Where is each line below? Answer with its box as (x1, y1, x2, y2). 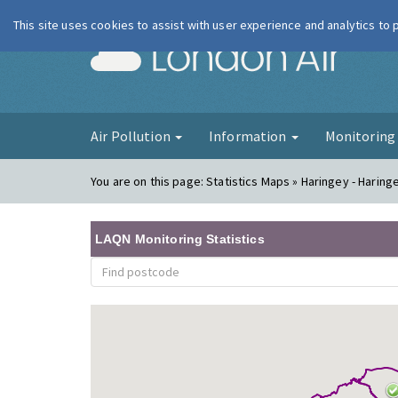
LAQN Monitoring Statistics (95, 232, 265, 246)
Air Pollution (91, 127, 173, 145)
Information (208, 127, 290, 145)
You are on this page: (91, 173, 207, 189)
